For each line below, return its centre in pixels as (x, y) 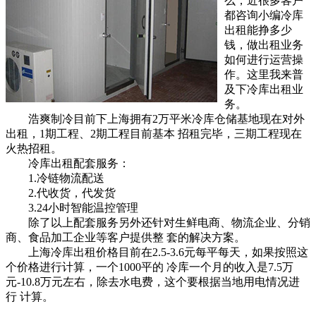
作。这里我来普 (264, 74)
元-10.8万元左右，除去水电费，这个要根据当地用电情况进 (153, 281)
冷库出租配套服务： (68, 163)
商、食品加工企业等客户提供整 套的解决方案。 (126, 237)
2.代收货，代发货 (61, 193)
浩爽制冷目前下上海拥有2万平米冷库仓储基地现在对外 (155, 119)
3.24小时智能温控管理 (72, 207)
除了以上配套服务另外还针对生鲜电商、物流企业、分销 (158, 222)
